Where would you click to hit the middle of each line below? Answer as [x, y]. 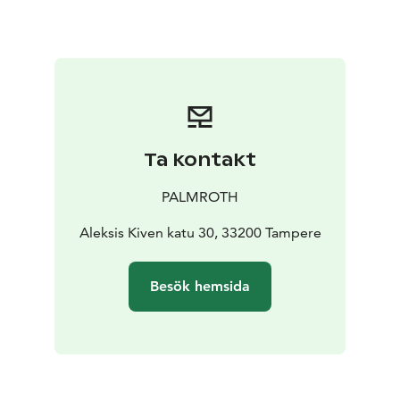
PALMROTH [200, 197]
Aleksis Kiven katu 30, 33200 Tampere [200, 233]
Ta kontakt [200, 160]
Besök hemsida [200, 287]
